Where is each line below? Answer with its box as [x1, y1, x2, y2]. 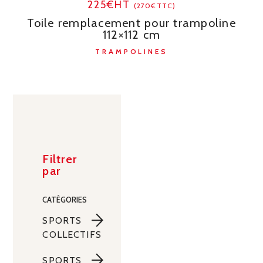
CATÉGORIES [42, 195, 87, 205]
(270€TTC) [133, 1, 176, 11]
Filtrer [42, 152, 77, 167]
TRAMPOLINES [95, 47, 168, 56]
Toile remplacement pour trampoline [27, 16, 236, 31]
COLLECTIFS [42, 229, 102, 241]
